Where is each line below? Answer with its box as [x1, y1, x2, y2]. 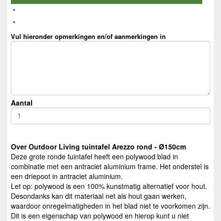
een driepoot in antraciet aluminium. [11, 171, 123, 182]
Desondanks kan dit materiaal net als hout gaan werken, [11, 191, 186, 201]
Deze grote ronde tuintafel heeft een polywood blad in [11, 151, 178, 162]
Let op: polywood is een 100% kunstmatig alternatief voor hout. [11, 181, 207, 191]
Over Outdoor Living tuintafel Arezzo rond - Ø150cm [11, 142, 186, 152]
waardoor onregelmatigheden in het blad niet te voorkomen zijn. [11, 201, 210, 211]
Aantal [11, 98, 33, 108]
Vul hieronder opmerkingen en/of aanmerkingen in [11, 32, 166, 41]
